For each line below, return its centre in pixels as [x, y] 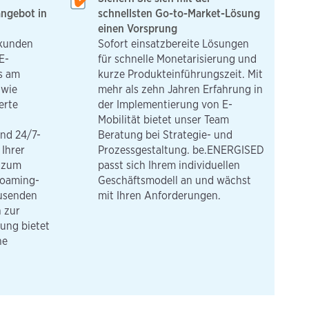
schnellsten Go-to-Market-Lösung [179, 13]
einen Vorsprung [138, 28]
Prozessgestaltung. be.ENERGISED [181, 150]
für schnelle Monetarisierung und [177, 59]
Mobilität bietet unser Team [163, 119]
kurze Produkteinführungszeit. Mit [180, 74]
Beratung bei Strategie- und [165, 134]
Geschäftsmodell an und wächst [175, 180]
